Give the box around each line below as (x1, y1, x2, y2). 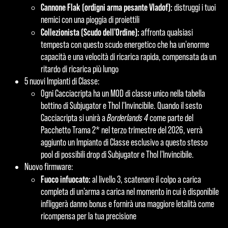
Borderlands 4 (107, 112, 148, 123)
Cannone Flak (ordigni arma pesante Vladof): (41, 1, 173, 13)
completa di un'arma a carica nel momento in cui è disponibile (41, 186, 219, 197)
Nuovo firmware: (24, 161, 73, 172)
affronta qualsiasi (139, 26, 193, 38)
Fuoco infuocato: (41, 173, 91, 185)
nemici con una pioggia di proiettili (41, 14, 139, 25)
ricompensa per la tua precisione (41, 210, 136, 221)
